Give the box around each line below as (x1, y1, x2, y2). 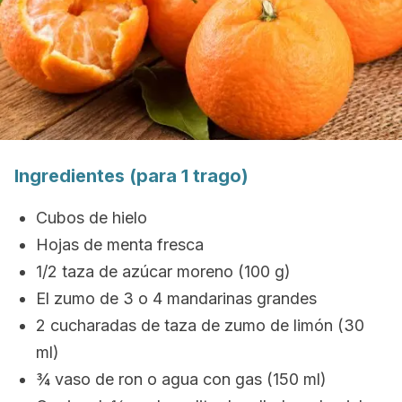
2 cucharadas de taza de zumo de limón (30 (36, 316, 364, 335)
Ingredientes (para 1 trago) (14, 165, 249, 187)
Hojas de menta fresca (36, 235, 204, 254)
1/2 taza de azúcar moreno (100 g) (36, 262, 291, 281)
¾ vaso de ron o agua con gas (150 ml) (36, 370, 327, 389)
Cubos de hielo (36, 208, 147, 227)
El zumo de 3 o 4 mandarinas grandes (36, 289, 317, 308)
